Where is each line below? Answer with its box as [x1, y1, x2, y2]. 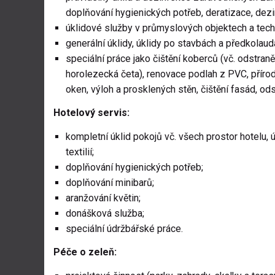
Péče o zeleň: [53, 246, 117, 258]
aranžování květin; [66, 192, 141, 204]
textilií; [66, 146, 94, 158]
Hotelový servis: [53, 107, 130, 119]
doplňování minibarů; [66, 177, 154, 189]
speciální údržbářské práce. [66, 223, 183, 235]
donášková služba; [66, 207, 144, 220]
